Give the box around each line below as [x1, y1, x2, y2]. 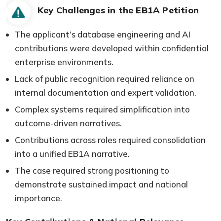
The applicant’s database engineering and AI [15, 29, 190, 39]
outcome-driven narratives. [15, 117, 122, 128]
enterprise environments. [15, 56, 113, 67]
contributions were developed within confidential [15, 42, 209, 53]
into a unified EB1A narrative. [15, 148, 130, 159]
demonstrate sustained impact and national [15, 179, 188, 189]
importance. [15, 192, 62, 203]
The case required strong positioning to [15, 165, 169, 176]
